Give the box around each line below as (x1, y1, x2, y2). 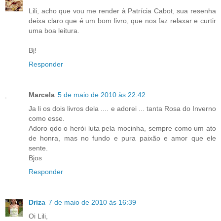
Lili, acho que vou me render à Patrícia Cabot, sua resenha (29, 7, 216, 15)
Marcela (29, 91, 55, 99)
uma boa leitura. (29, 27, 79, 35)
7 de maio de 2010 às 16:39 (48, 198, 136, 207)
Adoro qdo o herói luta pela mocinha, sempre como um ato (29, 124, 216, 133)
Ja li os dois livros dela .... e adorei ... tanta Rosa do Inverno (29, 105, 216, 113)
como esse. (29, 114, 65, 123)
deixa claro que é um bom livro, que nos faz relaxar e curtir (29, 17, 216, 25)
